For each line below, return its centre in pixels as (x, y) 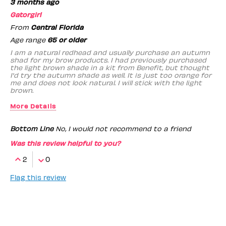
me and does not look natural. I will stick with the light (106, 82)
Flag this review (38, 177)
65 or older (67, 39)
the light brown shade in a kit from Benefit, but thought (110, 67)
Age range (29, 39)
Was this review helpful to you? (65, 143)
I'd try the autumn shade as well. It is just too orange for (111, 75)
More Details (33, 105)
